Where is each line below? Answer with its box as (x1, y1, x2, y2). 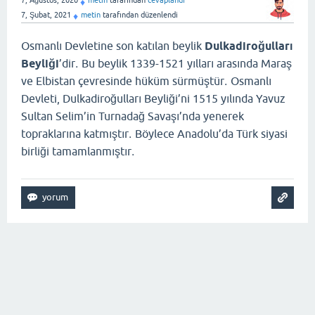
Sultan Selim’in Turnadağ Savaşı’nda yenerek (21, 110, 244, 123)
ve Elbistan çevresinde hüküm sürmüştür (21, 75, 224, 88)
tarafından (101, 10, 139, 19)
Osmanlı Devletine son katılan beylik (21, 39, 205, 53)
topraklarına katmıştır (21, 127, 129, 141)
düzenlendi (141, 10, 178, 19)
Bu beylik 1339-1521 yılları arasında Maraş (82, 57, 292, 70)
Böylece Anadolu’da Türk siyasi (135, 127, 288, 141)
